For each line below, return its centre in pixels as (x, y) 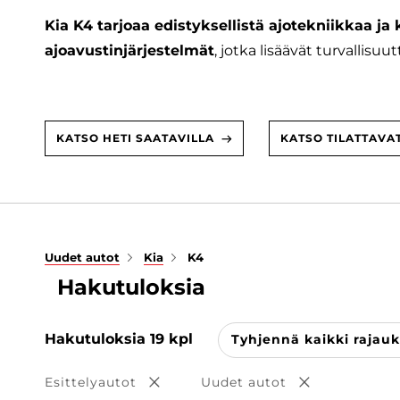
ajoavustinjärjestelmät (129, 51)
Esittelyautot (91, 382)
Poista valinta (203, 384)
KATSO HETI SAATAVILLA (135, 138)
